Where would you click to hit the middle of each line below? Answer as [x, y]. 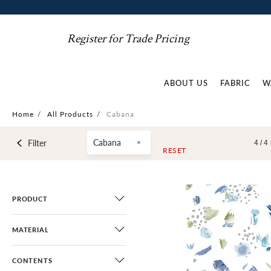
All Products [70, 114]
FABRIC [235, 83]
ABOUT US [186, 83]
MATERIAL [31, 230]
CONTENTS [32, 260]
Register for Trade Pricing [129, 39]
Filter [37, 143]
